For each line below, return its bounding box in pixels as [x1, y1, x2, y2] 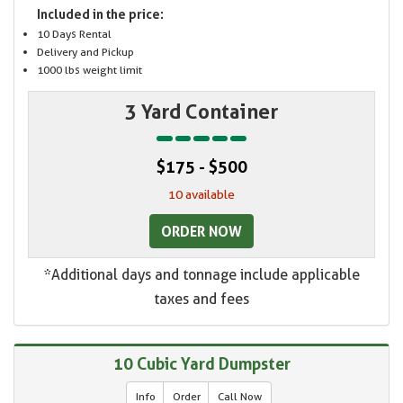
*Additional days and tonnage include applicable [43, 266, 360, 284]
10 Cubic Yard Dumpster [112, 354, 291, 374]
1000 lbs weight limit [37, 63, 142, 77]
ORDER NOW [161, 222, 242, 241]
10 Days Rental [37, 27, 112, 41]
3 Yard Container [125, 100, 278, 124]
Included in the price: [37, 6, 164, 22]
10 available [168, 187, 235, 202]
